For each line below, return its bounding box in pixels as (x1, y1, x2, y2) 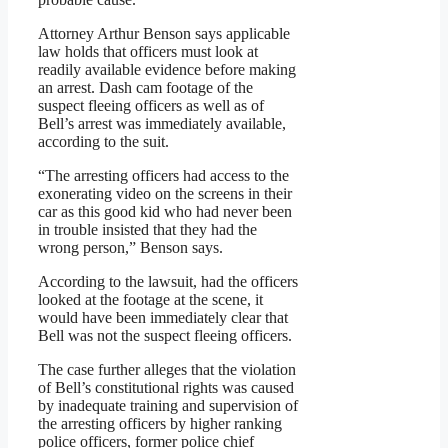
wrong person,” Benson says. (38, 239, 223, 257)
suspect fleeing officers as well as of (38, 97, 264, 115)
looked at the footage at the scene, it (38, 291, 263, 309)
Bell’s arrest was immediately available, (38, 115, 286, 133)
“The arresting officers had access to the (38, 167, 289, 185)
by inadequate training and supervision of (38, 397, 298, 415)
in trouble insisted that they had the (38, 221, 257, 239)
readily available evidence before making (38, 61, 296, 79)
